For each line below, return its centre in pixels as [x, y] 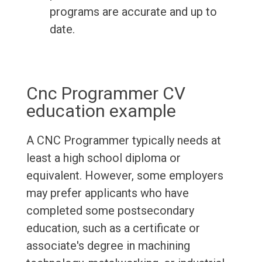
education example [101, 111]
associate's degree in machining [108, 246]
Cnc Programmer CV [106, 94]
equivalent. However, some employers [125, 176]
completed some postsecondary [110, 211]
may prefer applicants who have [107, 193]
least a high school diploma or [103, 158]
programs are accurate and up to [133, 12]
